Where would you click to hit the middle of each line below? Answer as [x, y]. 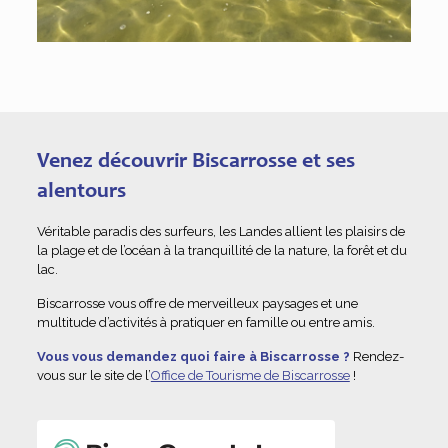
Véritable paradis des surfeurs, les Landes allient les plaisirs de [220, 232]
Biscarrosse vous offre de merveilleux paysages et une [197, 304]
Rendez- [376, 357]
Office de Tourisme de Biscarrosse [250, 376]
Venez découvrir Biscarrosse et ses [195, 162]
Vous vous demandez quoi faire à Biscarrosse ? [193, 357]
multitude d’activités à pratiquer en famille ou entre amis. [205, 323]
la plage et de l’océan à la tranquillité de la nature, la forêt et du [221, 251]
